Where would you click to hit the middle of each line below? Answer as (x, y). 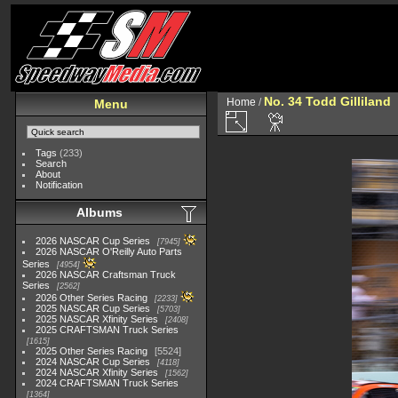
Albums (99, 212)
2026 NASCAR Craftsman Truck (106, 275)
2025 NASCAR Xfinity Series (97, 319)
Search (52, 163)
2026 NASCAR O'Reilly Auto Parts (109, 251)
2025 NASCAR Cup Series (93, 308)
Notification (60, 185)
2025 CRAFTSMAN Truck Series (107, 330)
